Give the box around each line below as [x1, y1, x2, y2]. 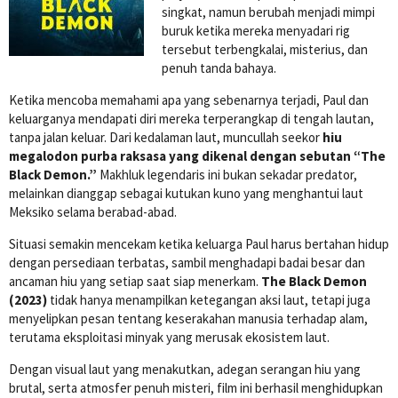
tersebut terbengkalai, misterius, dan [162, 40, 368, 58]
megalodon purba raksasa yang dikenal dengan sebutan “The [9, 147, 386, 164]
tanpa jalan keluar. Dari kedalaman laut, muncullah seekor [9, 128, 322, 146]
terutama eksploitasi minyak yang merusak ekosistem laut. [9, 328, 330, 346]
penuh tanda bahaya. [162, 59, 276, 76]
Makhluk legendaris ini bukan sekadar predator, [97, 165, 357, 183]
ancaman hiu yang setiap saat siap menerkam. [9, 272, 261, 290]
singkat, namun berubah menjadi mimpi [162, 3, 375, 20]
